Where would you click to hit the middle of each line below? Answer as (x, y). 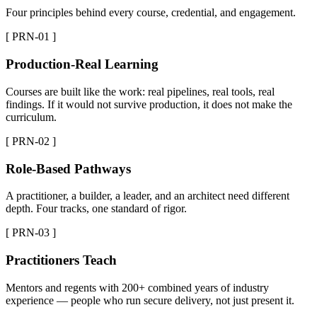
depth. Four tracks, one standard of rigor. (96, 209)
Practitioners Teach (61, 260)
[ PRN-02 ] (31, 141)
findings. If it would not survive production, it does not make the (149, 104)
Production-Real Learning (82, 64)
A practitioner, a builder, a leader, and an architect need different (148, 196)
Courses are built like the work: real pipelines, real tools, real (140, 91)
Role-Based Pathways (68, 168)
